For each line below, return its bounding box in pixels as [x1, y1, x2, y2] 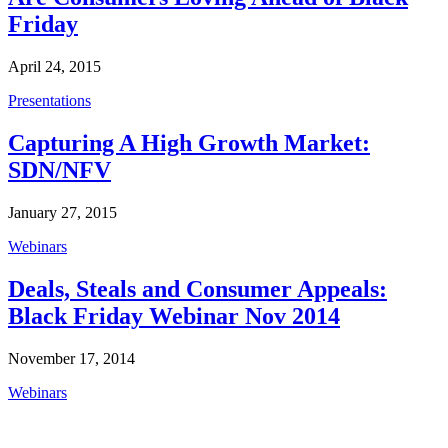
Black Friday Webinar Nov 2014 [8, 303, 340, 329]
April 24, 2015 [8, 58, 101, 76]
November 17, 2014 [8, 349, 135, 367]
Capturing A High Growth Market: [8, 130, 370, 157]
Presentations [8, 92, 91, 110]
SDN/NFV [8, 157, 111, 184]
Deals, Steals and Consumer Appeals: [8, 276, 387, 302]
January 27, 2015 [8, 204, 117, 222]
